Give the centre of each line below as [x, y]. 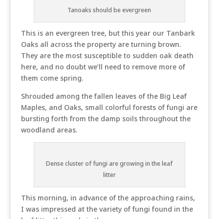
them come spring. [52, 78]
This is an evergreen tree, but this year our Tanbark [108, 33]
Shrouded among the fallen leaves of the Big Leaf [104, 96]
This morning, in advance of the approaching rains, [109, 198]
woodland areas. [49, 130]
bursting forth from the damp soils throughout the [106, 119]
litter [109, 175]
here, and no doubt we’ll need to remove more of [103, 67]
